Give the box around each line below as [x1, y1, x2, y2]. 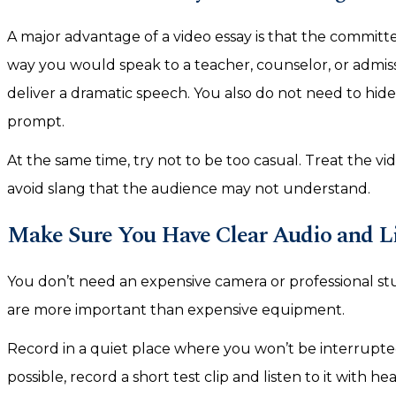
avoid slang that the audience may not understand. [7, 180, 370, 197]
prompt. [7, 113, 65, 130]
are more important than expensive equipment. [7, 301, 345, 318]
